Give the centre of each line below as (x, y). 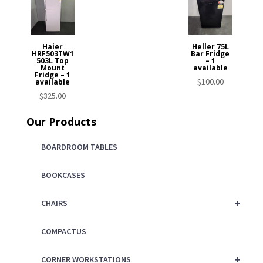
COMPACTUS (63, 231)
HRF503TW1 (53, 53)
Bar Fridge (210, 53)
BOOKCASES (63, 175)
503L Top (53, 60)
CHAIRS (54, 203)
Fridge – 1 (53, 75)
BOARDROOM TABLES (79, 146)
